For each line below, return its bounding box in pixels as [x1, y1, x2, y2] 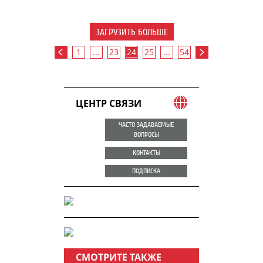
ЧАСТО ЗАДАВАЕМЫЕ [119, 120, 174, 129]
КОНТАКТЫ [132, 149, 160, 157]
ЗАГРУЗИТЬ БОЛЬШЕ [95, 27, 168, 38]
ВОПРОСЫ [133, 130, 159, 139]
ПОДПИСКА [132, 167, 160, 175]
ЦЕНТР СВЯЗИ [76, 97, 141, 110]
